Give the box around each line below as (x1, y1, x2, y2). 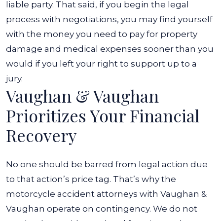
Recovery (6, 124, 76, 147)
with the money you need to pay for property (6, 29, 197, 39)
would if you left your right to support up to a (6, 59, 197, 69)
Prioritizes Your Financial (6, 104, 200, 127)
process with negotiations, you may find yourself (6, 14, 213, 24)
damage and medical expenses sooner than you (6, 44, 214, 54)
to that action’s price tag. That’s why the (6, 174, 176, 184)
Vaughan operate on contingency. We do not (6, 204, 197, 214)
